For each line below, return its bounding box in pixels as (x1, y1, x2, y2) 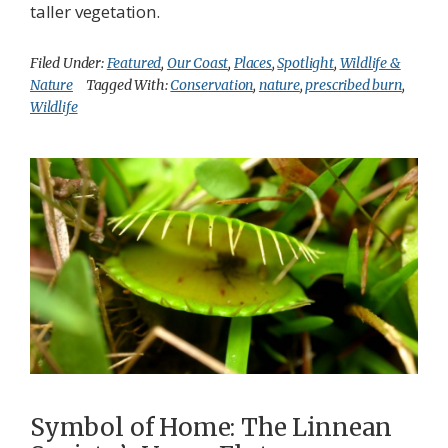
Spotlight (277, 54, 334, 73)
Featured (106, 54, 162, 73)
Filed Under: (30, 54, 107, 73)
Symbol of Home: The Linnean (30, 411, 393, 443)
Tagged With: (85, 76, 171, 95)
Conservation (170, 76, 254, 95)
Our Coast (166, 54, 229, 73)
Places (233, 54, 272, 73)
